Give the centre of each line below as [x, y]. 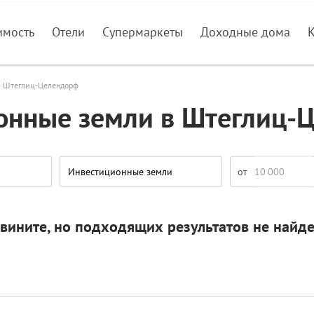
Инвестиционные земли [120, 171]
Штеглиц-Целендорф [41, 85]
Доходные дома [246, 32]
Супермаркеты [143, 32]
